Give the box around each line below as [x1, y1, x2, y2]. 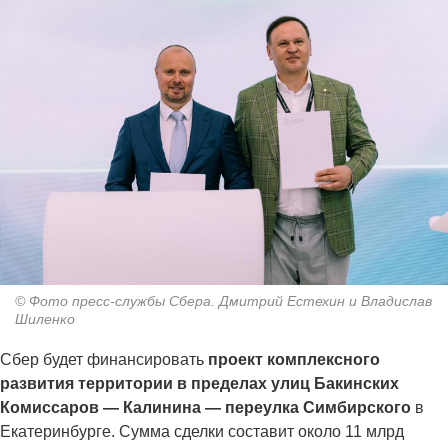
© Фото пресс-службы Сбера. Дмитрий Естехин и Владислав [15, 293, 432, 310]
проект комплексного [208, 351, 380, 369]
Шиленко [15, 311, 75, 328]
